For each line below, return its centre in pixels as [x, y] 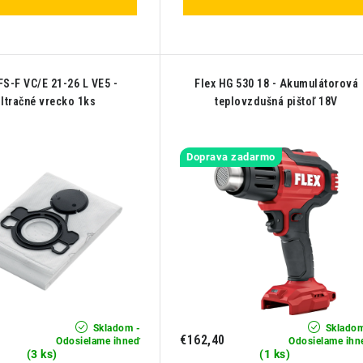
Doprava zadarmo [231, 157]
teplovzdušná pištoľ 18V [276, 102]
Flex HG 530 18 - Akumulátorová [277, 84]
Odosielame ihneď [98, 341]
